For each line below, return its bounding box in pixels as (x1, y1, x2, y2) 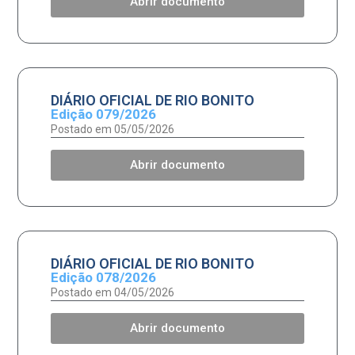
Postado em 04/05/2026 (50, 286, 174, 300)
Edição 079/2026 (50, 106, 156, 123)
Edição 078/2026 (50, 269, 156, 286)
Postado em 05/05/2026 (50, 123, 174, 136)
